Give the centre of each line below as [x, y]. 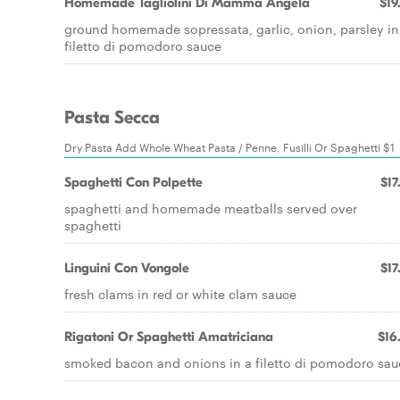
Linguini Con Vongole [127, 268]
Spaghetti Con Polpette [133, 182]
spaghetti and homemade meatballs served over [211, 208]
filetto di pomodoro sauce [143, 46]
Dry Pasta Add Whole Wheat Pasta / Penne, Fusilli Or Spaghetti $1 [229, 146]
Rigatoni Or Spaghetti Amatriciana [169, 337]
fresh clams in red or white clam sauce [180, 294]
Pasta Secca [112, 118]
